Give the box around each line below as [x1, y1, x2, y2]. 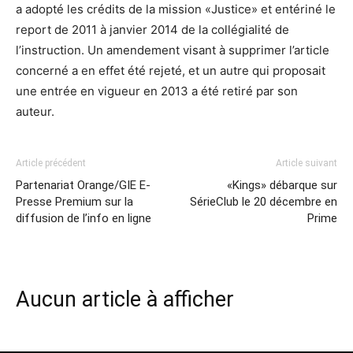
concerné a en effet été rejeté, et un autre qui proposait [16, 63, 325, 78]
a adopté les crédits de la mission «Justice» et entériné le [16, 2, 336, 17]
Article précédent [16, 158, 86, 169]
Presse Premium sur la [16, 195, 133, 209]
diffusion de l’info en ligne [16, 211, 151, 225]
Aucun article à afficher [16, 287, 234, 312]
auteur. [16, 104, 54, 119]
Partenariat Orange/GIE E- [16, 178, 150, 192]
